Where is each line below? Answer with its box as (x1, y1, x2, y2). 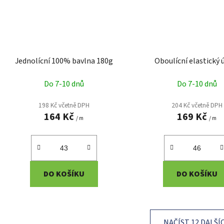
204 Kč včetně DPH (171, 100, 222, 110)
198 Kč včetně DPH (38, 100, 89, 110)
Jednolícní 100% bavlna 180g (14, 55, 113, 67)
